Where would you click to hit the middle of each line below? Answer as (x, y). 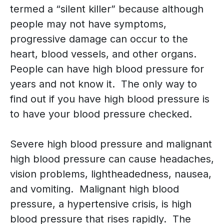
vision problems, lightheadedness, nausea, (111, 174)
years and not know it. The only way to (103, 84)
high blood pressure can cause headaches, (112, 159)
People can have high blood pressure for (107, 69)
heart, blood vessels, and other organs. (105, 54)
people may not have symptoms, (88, 24)
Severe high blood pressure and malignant (111, 144)
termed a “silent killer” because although (107, 9)
